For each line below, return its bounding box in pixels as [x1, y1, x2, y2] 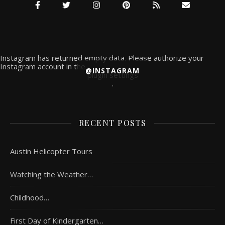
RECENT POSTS [78, 118, 147, 129]
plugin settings [87, 70, 138, 80]
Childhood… [10, 192, 49, 203]
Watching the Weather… [10, 169, 93, 180]
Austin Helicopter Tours [10, 146, 92, 157]
